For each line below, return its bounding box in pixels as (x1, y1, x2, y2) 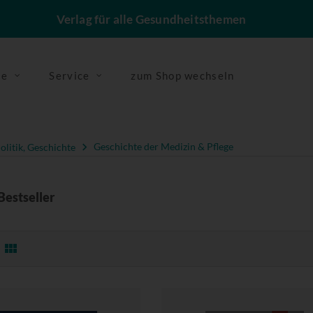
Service (49, 69, 90, 82)
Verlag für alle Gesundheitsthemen (56, 12, 247, 27)
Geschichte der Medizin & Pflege (94, 140, 233, 153)
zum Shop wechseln (131, 69, 235, 82)
